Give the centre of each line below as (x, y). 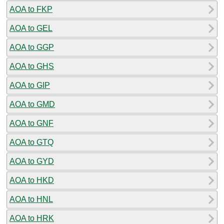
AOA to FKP (31, 9)
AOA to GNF (31, 123)
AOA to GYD (32, 161)
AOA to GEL (31, 28)
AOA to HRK (32, 218)
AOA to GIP (30, 85)
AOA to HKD (32, 180)
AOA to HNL (31, 199)
